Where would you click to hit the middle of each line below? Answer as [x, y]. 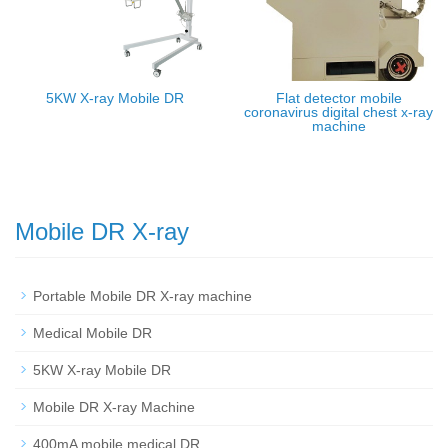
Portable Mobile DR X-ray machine [142, 296]
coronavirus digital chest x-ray [338, 112]
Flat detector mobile [338, 98]
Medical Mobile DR [92, 333]
